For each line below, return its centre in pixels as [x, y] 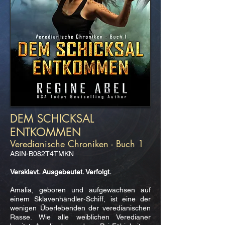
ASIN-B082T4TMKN [42, 154]
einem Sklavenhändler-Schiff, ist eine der [80, 199]
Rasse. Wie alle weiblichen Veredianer [80, 217]
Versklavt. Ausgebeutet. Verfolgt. [61, 172]
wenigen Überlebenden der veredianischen [80, 208]
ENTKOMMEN [45, 132]
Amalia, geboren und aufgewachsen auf [80, 190]
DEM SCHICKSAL [52, 119]
